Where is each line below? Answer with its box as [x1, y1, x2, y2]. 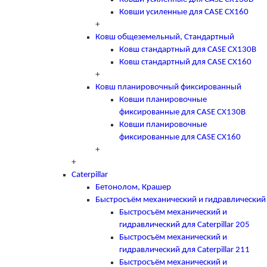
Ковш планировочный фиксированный [95, 82, 241, 92]
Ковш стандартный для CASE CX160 [119, 57, 252, 67]
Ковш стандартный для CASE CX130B [119, 45, 256, 54]
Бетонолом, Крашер [95, 182, 171, 192]
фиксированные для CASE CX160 [119, 132, 241, 142]
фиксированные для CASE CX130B [119, 107, 246, 117]
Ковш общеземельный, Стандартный [95, 32, 234, 42]
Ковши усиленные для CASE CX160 [119, 7, 249, 17]
